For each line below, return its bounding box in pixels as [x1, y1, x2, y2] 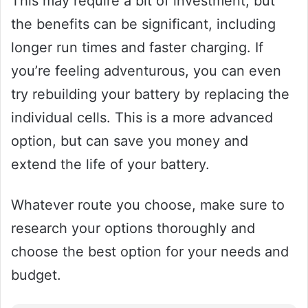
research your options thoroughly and [11, 219, 255, 236]
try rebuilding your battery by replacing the [11, 85, 289, 102]
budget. [11, 266, 61, 283]
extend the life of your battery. [11, 155, 210, 173]
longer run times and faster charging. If [11, 38, 263, 56]
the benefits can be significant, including [11, 15, 276, 32]
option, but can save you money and [11, 132, 248, 149]
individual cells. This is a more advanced [11, 109, 273, 126]
